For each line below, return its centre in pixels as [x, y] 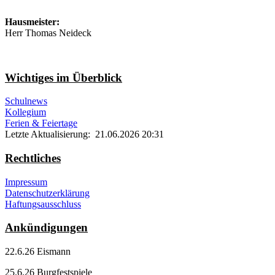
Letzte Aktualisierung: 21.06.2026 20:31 [84, 134]
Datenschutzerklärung [47, 193]
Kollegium [25, 112]
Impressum [26, 182]
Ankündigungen [46, 228]
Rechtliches [33, 158]
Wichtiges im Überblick [64, 77]
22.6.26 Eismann [38, 252]
